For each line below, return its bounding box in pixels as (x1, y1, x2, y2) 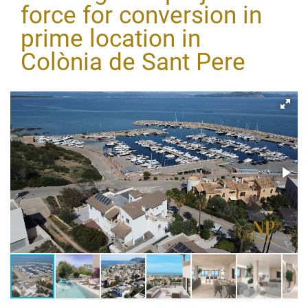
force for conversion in (21, 1, 262, 30)
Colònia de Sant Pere (21, 48, 245, 76)
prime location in (21, 25, 201, 53)
